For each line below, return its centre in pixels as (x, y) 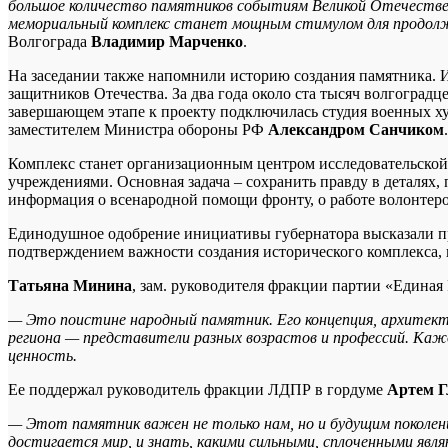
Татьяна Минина (70, 285)
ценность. (42, 355)
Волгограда (49, 41)
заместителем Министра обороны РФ (138, 129)
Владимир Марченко (167, 41)
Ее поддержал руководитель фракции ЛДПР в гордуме (197, 389)
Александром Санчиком (356, 129)
